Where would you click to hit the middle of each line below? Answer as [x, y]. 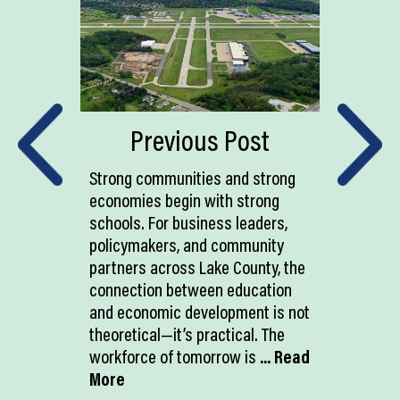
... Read [283, 356]
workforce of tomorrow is [173, 356]
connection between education [191, 289]
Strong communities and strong [192, 177]
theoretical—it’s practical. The [187, 333]
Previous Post [200, 140]
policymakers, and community [187, 244]
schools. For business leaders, [188, 222]
